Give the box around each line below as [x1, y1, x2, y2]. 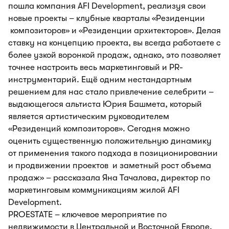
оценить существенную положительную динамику [8, 136, 212, 146]
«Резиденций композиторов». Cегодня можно [8, 124, 190, 133]
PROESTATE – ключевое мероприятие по [8, 210, 167, 219]
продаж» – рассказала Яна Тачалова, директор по [8, 173, 210, 182]
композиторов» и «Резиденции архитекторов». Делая [8, 26, 221, 35]
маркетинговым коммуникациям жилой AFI [8, 185, 179, 195]
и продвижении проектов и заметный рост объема [8, 161, 211, 170]
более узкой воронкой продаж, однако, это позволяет [8, 50, 221, 60]
